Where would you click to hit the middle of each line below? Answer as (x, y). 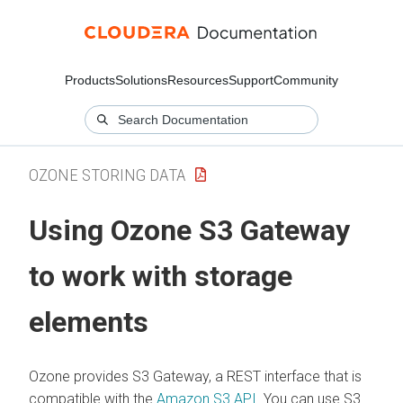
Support (251, 80)
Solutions (141, 80)
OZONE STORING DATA (107, 175)
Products (90, 80)
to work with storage (161, 277)
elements (89, 322)
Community (306, 80)
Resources (198, 80)
